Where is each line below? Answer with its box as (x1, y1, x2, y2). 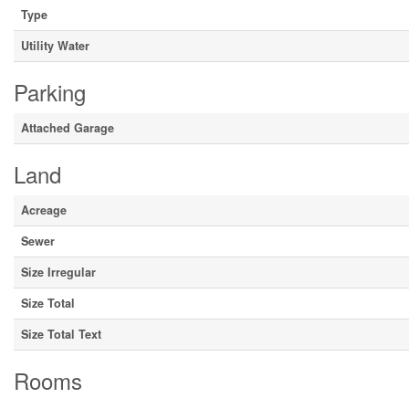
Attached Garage (21, 120, 114, 137)
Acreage (21, 202, 67, 219)
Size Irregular (21, 264, 96, 281)
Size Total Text (21, 326, 101, 343)
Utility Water (21, 37, 89, 55)
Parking (14, 76, 86, 109)
